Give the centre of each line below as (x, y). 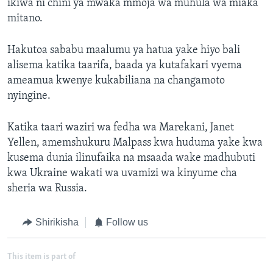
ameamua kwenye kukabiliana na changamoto (116, 81)
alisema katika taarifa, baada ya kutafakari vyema (125, 66)
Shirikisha (57, 222)
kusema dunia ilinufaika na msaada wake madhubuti (131, 158)
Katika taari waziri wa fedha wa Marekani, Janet (121, 128)
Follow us (127, 222)
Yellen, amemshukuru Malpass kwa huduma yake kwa (135, 143)
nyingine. (29, 96)
